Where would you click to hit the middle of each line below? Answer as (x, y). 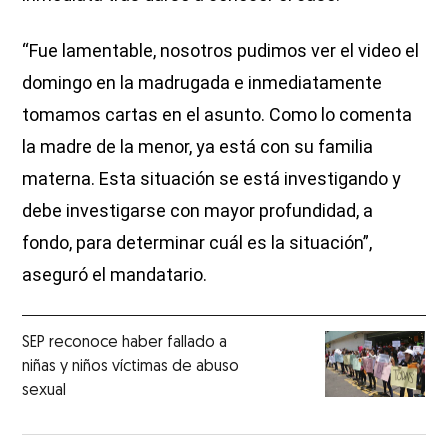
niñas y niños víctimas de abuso (131, 366)
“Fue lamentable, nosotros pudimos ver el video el (221, 50)
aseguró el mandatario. (115, 274)
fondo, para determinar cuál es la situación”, (197, 242)
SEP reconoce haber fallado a (125, 342)
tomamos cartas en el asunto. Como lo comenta (217, 114)
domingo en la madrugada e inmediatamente (202, 82)
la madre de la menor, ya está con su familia (198, 146)
